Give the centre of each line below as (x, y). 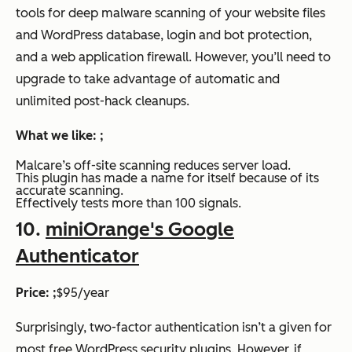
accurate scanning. (70, 191)
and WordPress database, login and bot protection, (164, 35)
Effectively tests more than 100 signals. (128, 203)
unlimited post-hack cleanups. (103, 101)
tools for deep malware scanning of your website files (170, 13)
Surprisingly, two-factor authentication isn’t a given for (174, 328)
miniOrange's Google (140, 229)
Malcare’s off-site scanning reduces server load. (153, 166)
